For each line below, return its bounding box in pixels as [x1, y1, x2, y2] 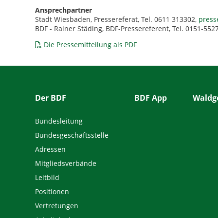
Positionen [35, 186, 69, 196]
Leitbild [35, 172, 59, 182]
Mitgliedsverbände [35, 158, 96, 168]
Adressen [35, 144, 66, 154]
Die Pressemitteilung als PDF [44, 40, 137, 49]
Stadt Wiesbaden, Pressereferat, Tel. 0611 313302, [35, 15, 199, 24]
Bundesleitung [35, 116, 83, 126]
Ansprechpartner [35, 5, 92, 15]
